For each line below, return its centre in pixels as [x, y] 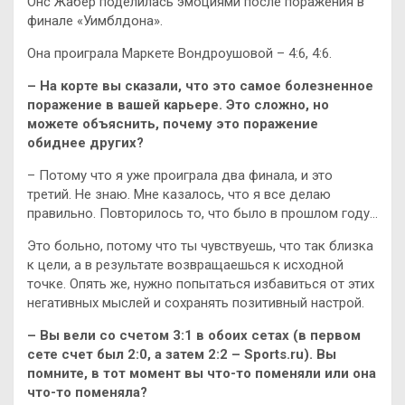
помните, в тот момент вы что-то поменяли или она [202, 373]
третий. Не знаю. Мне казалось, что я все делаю [179, 194]
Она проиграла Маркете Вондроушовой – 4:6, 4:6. [179, 53]
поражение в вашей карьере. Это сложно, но [178, 104]
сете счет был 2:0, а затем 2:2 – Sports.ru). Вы [182, 354]
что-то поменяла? [87, 392]
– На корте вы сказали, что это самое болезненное [200, 85]
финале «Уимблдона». [95, 20]
